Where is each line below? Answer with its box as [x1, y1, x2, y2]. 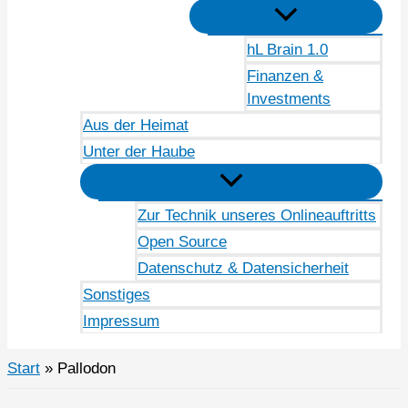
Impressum [83, 312, 159, 331]
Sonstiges [83, 286, 150, 304]
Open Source [138, 233, 227, 251]
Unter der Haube [83, 143, 195, 161]
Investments [247, 90, 331, 108]
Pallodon [57, 360, 117, 378]
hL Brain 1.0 [247, 41, 328, 59]
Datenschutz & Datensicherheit [138, 260, 349, 278]
